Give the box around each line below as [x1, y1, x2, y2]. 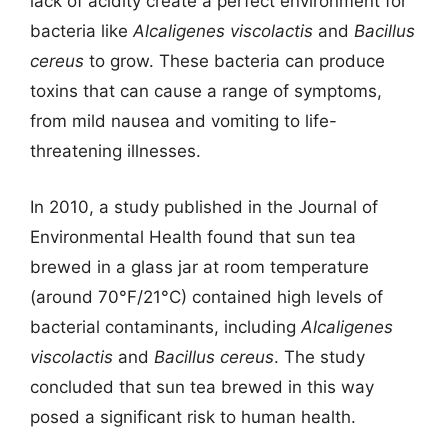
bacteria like [30, 21, 133, 41]
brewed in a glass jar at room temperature [30, 256, 369, 277]
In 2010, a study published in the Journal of [30, 196, 378, 217]
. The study [274, 346, 365, 367]
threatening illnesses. [30, 141, 201, 161]
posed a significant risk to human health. [30, 406, 356, 427]
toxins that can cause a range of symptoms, [30, 81, 382, 101]
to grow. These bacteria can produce [84, 51, 385, 71]
